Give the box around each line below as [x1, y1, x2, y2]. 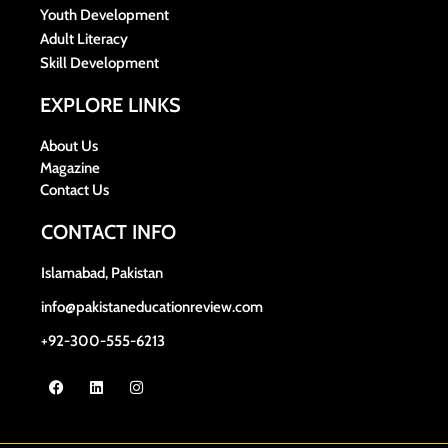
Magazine [40, 159, 100, 178]
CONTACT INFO [41, 220, 176, 245]
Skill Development [40, 54, 159, 73]
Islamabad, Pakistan [41, 264, 163, 283]
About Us [40, 137, 98, 156]
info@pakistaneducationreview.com [41, 298, 263, 317]
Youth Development [40, 6, 169, 25]
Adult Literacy [40, 30, 128, 49]
